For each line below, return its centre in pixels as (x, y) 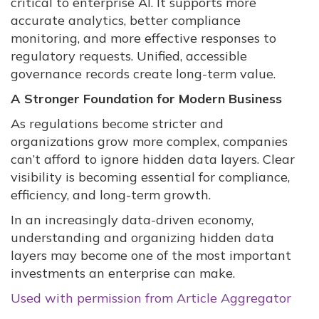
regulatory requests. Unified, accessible (129, 56)
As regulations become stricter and (117, 124)
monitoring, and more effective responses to (143, 38)
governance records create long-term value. (143, 74)
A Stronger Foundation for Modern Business (146, 99)
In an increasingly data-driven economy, (132, 220)
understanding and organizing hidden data (142, 238)
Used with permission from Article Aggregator (151, 298)
